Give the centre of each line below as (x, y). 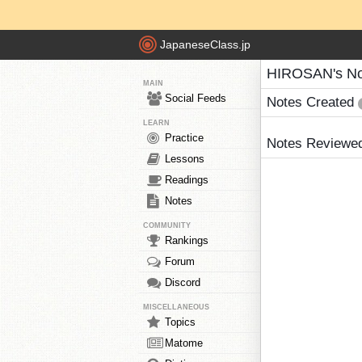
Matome (184, 343)
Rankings (187, 240)
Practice (184, 138)
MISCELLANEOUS (176, 307)
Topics (180, 322)
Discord (183, 282)
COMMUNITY (167, 225)
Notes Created (312, 102)
